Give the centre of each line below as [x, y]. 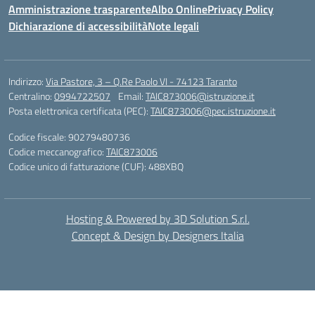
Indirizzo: [27, 81]
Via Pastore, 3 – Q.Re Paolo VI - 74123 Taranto [141, 81]
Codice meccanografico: [57, 152]
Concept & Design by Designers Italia [157, 236]
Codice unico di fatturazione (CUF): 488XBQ [96, 166]
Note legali [173, 26]
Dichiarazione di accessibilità [78, 26]
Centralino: [31, 96]
